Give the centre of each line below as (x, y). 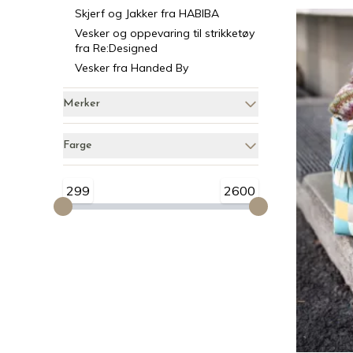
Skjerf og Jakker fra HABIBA (147, 13)
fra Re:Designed (117, 48)
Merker (82, 104)
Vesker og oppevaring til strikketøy (165, 33)
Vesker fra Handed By (132, 68)
